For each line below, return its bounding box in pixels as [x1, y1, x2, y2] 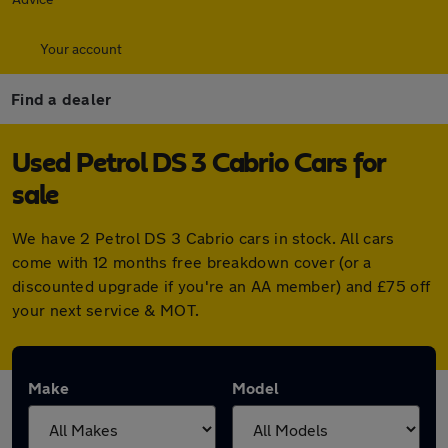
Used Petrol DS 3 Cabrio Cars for [12, 150, 385, 178]
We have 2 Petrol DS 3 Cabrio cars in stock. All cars [12, 228, 395, 247]
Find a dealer [11, 89, 112, 108]
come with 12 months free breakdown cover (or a [12, 252, 372, 271]
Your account [40, 40, 122, 57]
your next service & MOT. [12, 300, 200, 319]
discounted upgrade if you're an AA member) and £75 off [12, 276, 431, 295]
